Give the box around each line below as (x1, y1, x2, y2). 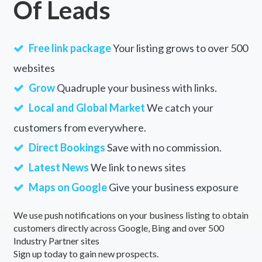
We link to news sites (88, 160, 186, 174)
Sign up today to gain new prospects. (13, 247, 158, 259)
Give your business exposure (106, 180, 239, 194)
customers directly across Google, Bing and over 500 (13, 222, 224, 233)
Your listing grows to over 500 (111, 41, 248, 54)
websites (13, 61, 55, 74)
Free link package (28, 41, 111, 54)
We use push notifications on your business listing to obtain (13, 209, 249, 220)
